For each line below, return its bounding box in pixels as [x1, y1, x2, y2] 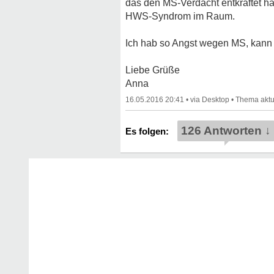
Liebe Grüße [125, 65, 180, 75]
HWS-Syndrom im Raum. [125, 11, 235, 21]
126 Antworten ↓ [181, 124, 271, 137]
